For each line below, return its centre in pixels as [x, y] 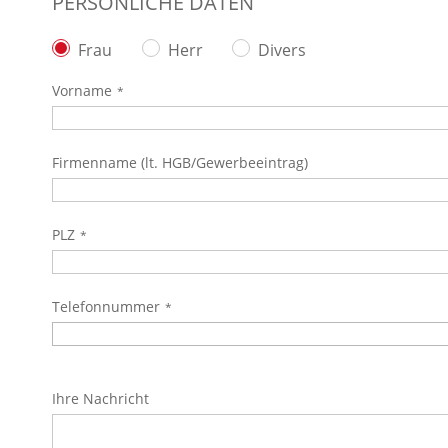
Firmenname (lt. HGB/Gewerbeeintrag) [180, 162]
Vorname [82, 90]
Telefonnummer [106, 306]
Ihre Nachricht [100, 398]
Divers [282, 50]
